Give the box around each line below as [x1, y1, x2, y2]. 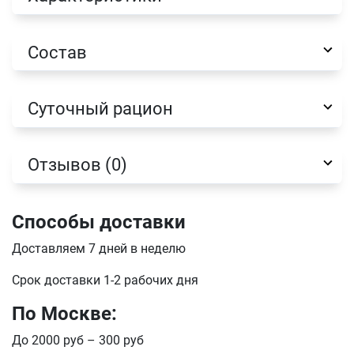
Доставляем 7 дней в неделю [12, 241, 186, 257]
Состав [28, 41, 88, 62]
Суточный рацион [28, 98, 174, 119]
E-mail [51, 184, 84, 198]
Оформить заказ [69, 174, 148, 186]
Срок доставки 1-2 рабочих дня [12, 273, 198, 288]
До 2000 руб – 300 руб [12, 333, 144, 348]
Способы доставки [12, 211, 186, 234]
